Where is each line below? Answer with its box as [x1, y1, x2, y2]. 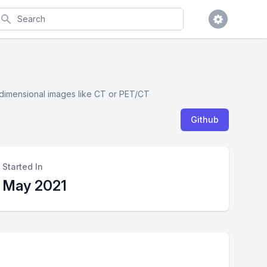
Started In [2, 162, 43, 172]
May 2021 [2, 177, 67, 194]
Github [191, 114, 219, 125]
